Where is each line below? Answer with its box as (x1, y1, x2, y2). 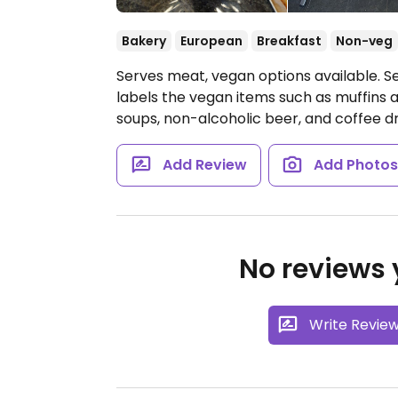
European (180, 32, 243, 50)
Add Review (162, 155, 247, 175)
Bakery (122, 32, 166, 50)
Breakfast (257, 32, 322, 50)
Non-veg (336, 32, 393, 50)
